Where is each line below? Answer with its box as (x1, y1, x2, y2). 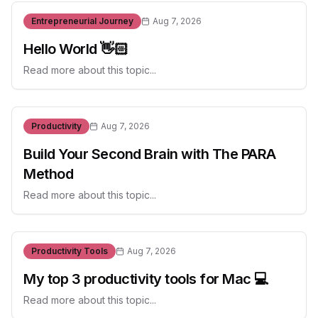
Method (23, 165, 73, 182)
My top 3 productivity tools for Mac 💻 (23, 270, 269, 287)
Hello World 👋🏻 (23, 40, 128, 57)
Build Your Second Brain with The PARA (23, 146, 276, 163)
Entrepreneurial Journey (31, 16, 133, 26)
